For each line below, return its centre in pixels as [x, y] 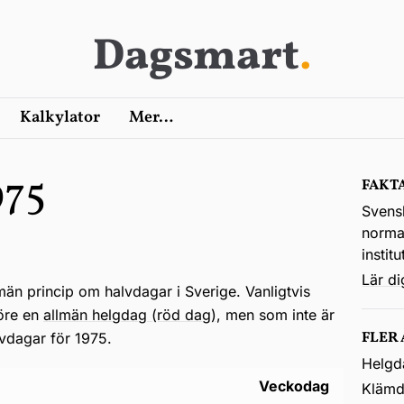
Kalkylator [60, 118]
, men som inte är [275, 315]
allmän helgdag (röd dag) [130, 315]
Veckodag [294, 386]
